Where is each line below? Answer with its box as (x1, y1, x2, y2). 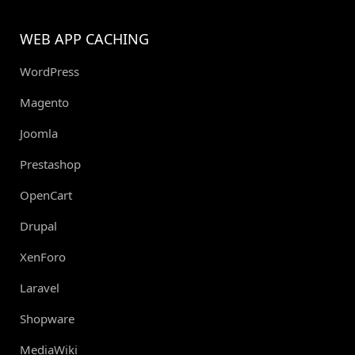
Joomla (20, 124, 58, 141)
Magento (20, 94, 69, 110)
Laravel (20, 279, 59, 296)
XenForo (20, 248, 66, 265)
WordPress (20, 63, 79, 79)
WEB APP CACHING (20, 29, 149, 48)
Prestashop (20, 155, 81, 172)
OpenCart (20, 186, 72, 203)
